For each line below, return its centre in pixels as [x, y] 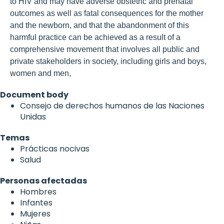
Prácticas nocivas [55, 148]
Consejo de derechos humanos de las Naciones [112, 105]
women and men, [40, 73]
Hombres [38, 191]
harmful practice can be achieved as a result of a [95, 37]
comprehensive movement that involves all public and [105, 49]
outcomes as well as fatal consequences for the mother [107, 13]
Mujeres [35, 213]
